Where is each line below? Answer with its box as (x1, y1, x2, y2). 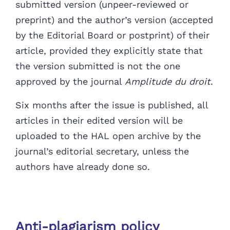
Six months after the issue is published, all (15, 100, 208, 111)
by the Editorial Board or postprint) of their (15, 30, 209, 41)
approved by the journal (15, 76, 125, 87)
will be (153, 115, 183, 126)
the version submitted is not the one (15, 61, 180, 72)
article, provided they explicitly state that (15, 45, 203, 56)
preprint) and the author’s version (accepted (15, 14, 213, 26)
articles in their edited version (15, 115, 153, 126)
